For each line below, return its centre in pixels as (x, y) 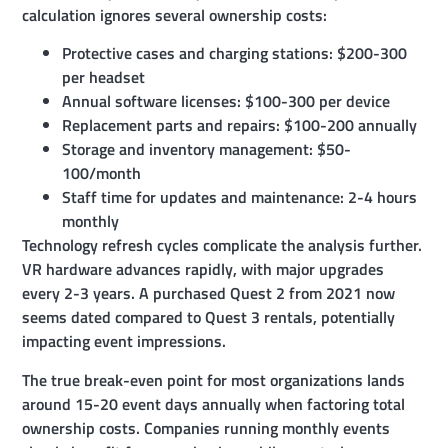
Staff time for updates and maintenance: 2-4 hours (240, 197)
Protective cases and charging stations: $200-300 (235, 53)
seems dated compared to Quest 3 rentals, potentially (209, 317)
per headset (104, 77)
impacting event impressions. (124, 341)
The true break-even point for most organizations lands (214, 379)
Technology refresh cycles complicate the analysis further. (222, 245)
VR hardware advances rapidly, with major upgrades (203, 269)
